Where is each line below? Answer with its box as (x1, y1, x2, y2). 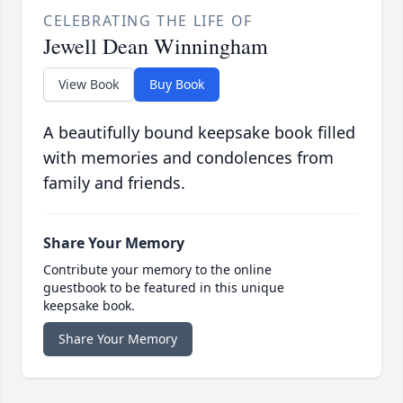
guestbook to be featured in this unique (43, 279, 284, 297)
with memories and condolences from (43, 147, 334, 169)
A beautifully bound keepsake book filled (43, 121, 355, 144)
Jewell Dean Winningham (43, 31, 268, 61)
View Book (58, 76, 119, 94)
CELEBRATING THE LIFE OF (43, 11, 253, 31)
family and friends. (43, 172, 185, 194)
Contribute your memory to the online (43, 261, 272, 279)
